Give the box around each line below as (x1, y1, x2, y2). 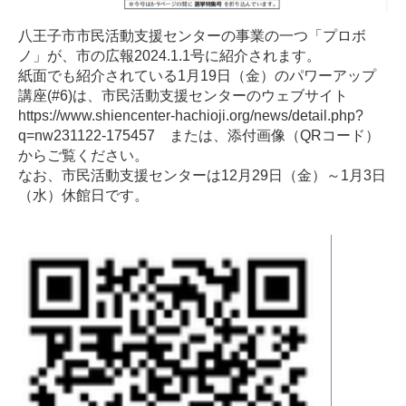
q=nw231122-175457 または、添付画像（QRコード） (18, 128, 380, 144)
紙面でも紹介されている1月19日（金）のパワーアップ (18, 68, 376, 84)
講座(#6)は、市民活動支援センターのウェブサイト (18, 88, 348, 104)
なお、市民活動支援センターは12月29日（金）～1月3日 (18, 168, 386, 184)
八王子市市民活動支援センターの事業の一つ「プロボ (18, 28, 366, 44)
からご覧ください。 (18, 148, 149, 164)
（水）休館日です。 (18, 188, 149, 204)
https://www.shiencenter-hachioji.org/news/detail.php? (18, 108, 363, 124)
